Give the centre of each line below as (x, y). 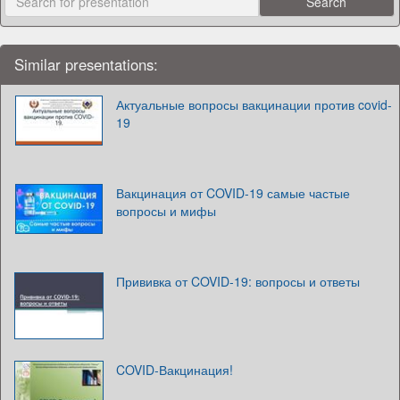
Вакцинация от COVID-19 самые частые (233, 193)
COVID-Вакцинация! (175, 370)
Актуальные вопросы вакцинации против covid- (254, 105)
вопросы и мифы (166, 211)
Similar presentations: (86, 65)
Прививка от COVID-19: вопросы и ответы (238, 282)
